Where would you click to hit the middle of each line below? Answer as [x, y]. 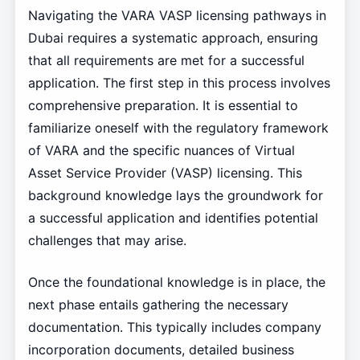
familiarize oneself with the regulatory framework [178, 128]
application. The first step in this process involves [179, 83]
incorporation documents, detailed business [161, 350]
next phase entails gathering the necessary [158, 305]
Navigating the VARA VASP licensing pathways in [177, 16]
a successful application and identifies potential [173, 218]
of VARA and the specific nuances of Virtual [161, 151]
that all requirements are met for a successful [166, 61]
